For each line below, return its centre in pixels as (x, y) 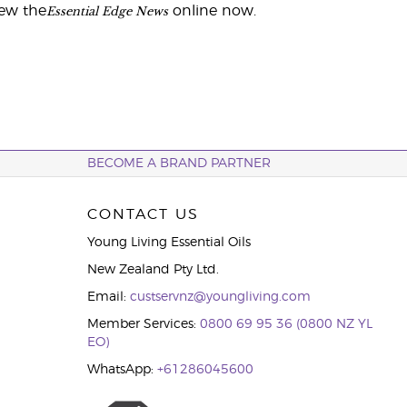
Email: (108, 297)
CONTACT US (143, 214)
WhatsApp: (122, 370)
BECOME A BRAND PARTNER (179, 164)
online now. (212, 11)
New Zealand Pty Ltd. (153, 270)
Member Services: (143, 324)
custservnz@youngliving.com (220, 297)
